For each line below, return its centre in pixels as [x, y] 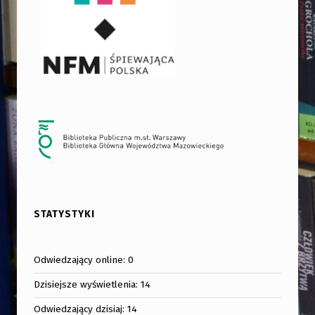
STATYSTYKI [65, 214]
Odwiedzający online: [81, 260]
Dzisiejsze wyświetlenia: [88, 285]
